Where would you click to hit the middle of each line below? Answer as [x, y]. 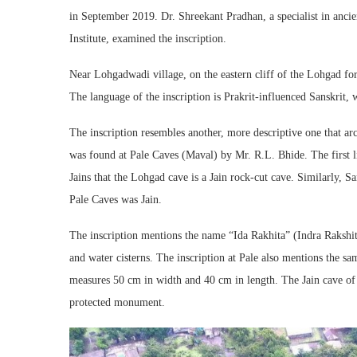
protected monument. [117, 302]
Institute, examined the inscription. [148, 38]
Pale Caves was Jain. [116, 199]
